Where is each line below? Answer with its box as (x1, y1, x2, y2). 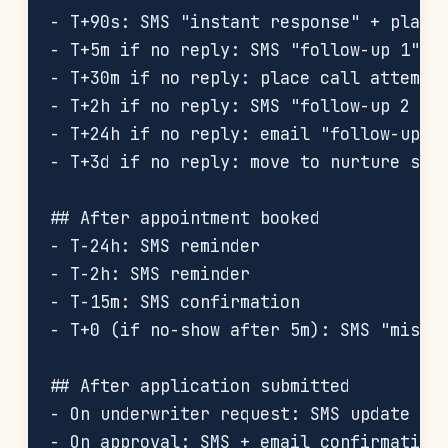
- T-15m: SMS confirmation (50, 291, 300, 313)
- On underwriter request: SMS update (50, 403, 410, 425)
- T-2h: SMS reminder (50, 263, 250, 285)
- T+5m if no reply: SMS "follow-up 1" (50, 39, 420, 61)
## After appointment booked (50, 207, 320, 229)
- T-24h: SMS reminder (50, 235, 260, 257)
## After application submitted (50, 375, 350, 397)
